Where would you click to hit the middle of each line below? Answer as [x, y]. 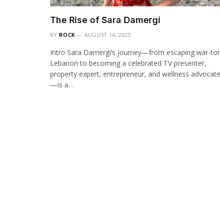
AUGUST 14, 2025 [108, 35]
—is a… [62, 85]
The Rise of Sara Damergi [105, 20]
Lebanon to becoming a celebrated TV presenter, [128, 63]
